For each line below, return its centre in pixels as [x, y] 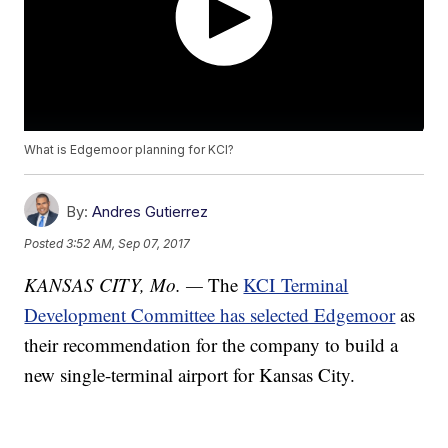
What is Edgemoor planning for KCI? [129, 150]
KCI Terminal [296, 285]
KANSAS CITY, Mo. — [114, 285]
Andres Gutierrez [150, 212]
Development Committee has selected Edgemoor [210, 315]
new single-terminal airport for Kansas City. [193, 375]
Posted [45, 243]
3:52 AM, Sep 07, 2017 [128, 243]
